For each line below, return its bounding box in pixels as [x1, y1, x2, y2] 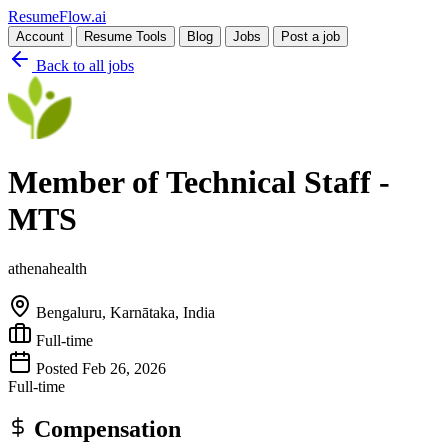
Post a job [281, 29, 340, 44]
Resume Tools [84, 29, 167, 44]
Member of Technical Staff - [8, 164, 390, 201]
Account [16, 29, 64, 44]
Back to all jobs [32, 57, 134, 74]
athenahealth [8, 259, 87, 277]
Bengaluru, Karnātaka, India [36, 303, 215, 321]
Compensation [28, 415, 181, 442]
